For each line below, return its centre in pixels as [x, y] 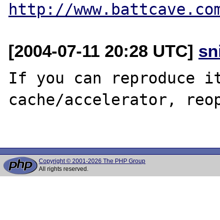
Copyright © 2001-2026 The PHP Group [92, 161]
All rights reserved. [64, 169]
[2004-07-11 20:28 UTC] [104, 51]
